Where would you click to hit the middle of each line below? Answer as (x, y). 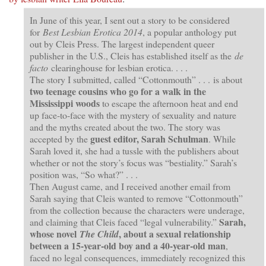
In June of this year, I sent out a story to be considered (130, 20)
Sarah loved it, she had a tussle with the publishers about (134, 150)
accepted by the (60, 138)
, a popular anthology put (189, 31)
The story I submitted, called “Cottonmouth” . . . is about (136, 79)
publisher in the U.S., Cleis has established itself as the (132, 55)
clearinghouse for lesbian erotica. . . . (118, 67)
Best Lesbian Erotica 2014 (93, 31)
